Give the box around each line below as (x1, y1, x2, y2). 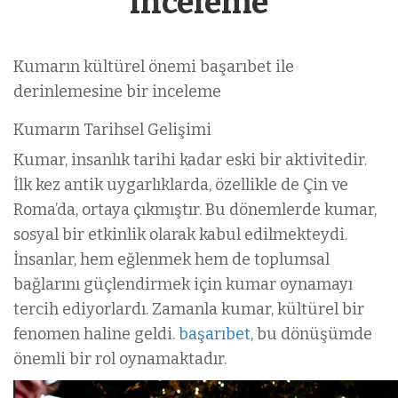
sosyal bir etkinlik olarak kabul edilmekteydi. (13, 224, 347, 244)
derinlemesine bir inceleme (13, 81, 221, 101)
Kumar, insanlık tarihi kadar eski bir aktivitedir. (13, 149, 367, 170)
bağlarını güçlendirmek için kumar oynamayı (13, 274, 353, 294)
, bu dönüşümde (251, 323, 372, 344)
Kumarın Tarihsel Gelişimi (13, 119, 211, 139)
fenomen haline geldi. (13, 323, 179, 344)
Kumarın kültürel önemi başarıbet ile (13, 56, 294, 76)
